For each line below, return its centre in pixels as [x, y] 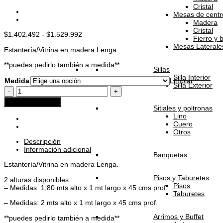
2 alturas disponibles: [37, 179]
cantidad [29, 114]
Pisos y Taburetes [181, 177]
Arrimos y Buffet [178, 216]
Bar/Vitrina [32, 90]
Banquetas [170, 155]
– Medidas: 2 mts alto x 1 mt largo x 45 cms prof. [81, 203]
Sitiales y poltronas [183, 108]
